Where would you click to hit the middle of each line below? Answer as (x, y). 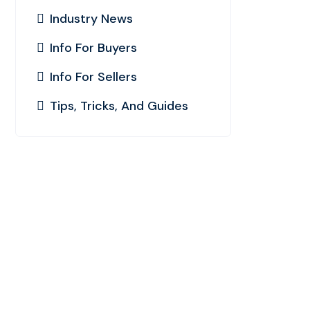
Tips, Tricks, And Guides (119, 106)
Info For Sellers (93, 77)
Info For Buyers (93, 48)
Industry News (91, 19)
